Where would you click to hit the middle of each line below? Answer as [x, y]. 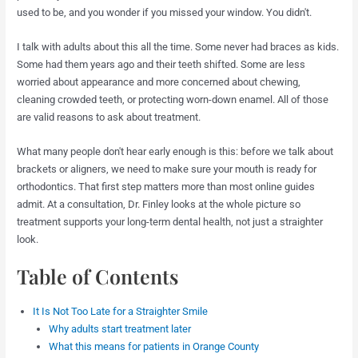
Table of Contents [98, 276]
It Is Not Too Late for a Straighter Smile [121, 311]
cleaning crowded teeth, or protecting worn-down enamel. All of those [173, 99]
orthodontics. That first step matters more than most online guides [166, 186]
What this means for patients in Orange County [153, 346]
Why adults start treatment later [119, 328]
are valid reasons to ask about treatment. [109, 117]
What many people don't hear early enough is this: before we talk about [175, 151]
